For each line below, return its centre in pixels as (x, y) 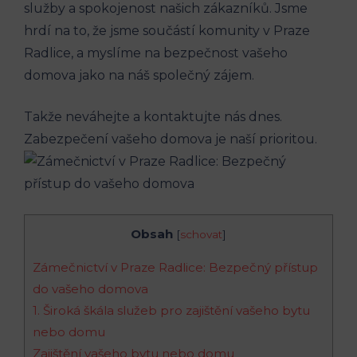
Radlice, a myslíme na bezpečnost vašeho (156, 53)
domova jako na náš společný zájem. (139, 75)
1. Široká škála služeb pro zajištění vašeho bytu (171, 310)
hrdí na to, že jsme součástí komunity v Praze (167, 30)
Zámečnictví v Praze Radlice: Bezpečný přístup (175, 267)
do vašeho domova (90, 288)
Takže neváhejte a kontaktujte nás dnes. (153, 116)
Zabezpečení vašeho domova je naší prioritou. (171, 139)
